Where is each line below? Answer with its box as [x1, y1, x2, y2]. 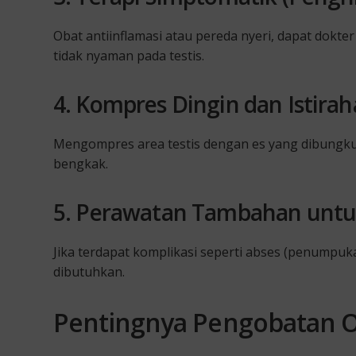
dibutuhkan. [53, 262, 125, 281]
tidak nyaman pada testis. [53, 46, 204, 64]
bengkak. [53, 154, 108, 172]
